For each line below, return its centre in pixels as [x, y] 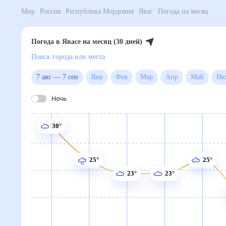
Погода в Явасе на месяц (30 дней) [97, 42]
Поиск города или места [77, 57]
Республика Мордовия [118, 12]
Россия [56, 12]
